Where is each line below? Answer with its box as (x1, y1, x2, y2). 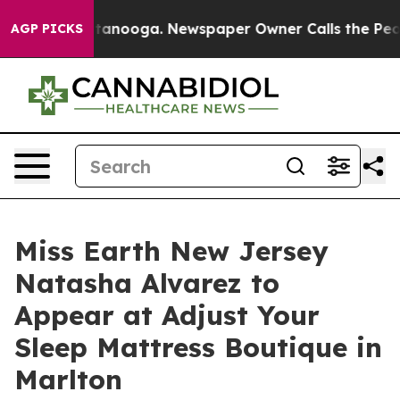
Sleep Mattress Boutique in (14, 330, 382, 364)
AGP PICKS (11, 21, 83, 37)
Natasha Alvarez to (14, 266, 279, 300)
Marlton (14, 362, 122, 396)
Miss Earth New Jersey (14, 234, 329, 268)
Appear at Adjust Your (14, 298, 320, 332)
